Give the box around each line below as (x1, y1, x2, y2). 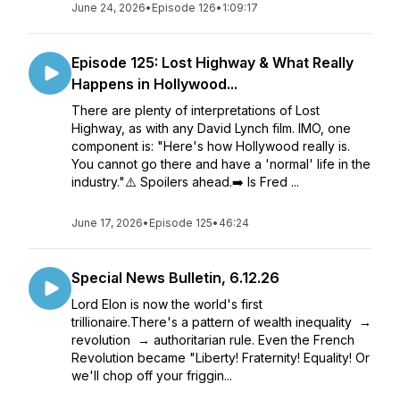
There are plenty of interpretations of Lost (71, 103, 320, 118)
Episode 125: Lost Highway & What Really (71, 54, 354, 71)
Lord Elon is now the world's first (71, 296, 262, 312)
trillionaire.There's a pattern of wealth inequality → (71, 314, 371, 329)
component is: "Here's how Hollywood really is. (71, 138, 350, 154)
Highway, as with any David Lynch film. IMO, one (71, 121, 351, 136)
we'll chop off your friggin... (71, 368, 232, 383)
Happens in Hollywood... (71, 75, 237, 93)
